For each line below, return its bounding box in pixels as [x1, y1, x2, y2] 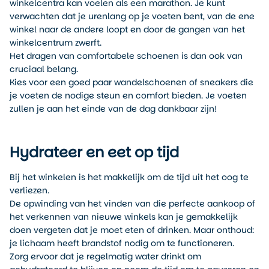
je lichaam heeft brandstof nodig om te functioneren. [10, 237, 234, 249]
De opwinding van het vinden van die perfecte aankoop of [10, 197, 255, 210]
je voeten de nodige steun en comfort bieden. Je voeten [10, 89, 247, 102]
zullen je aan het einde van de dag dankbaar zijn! [10, 103, 217, 115]
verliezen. [10, 184, 49, 196]
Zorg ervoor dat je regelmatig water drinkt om [10, 250, 201, 262]
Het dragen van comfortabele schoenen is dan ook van [10, 50, 243, 62]
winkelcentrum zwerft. [10, 37, 101, 49]
